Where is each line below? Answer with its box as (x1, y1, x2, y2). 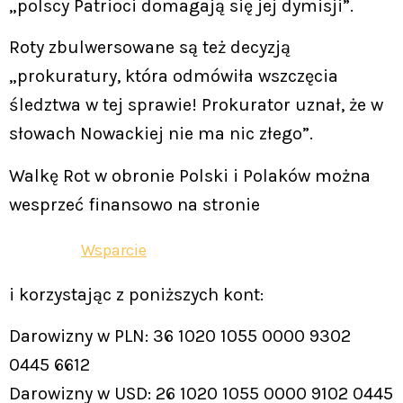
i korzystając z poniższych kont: (9, 283, 264, 305)
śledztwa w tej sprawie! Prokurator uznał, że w (9, 94, 383, 116)
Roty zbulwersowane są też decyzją (9, 37, 291, 58)
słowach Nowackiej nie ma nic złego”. (9, 123, 313, 145)
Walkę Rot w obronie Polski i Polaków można (9, 165, 371, 186)
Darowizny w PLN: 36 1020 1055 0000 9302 (9, 325, 351, 346)
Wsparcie (81, 239, 147, 260)
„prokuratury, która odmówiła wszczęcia (9, 66, 338, 87)
